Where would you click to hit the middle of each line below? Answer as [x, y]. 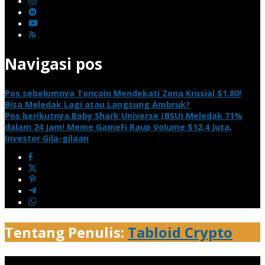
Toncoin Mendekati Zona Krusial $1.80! [158, 93]
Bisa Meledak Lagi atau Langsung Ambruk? [97, 104]
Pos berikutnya [37, 115]
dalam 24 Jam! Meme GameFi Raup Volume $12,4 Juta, [118, 127]
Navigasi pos [54, 64]
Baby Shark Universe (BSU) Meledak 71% [156, 115]
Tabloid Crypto [180, 232]
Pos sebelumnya [40, 93]
